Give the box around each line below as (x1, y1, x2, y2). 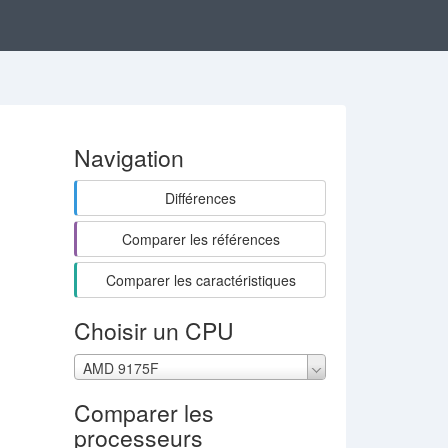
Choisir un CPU (73, 314, 234, 347)
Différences (165, 188, 237, 208)
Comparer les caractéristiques (105, 270, 296, 290)
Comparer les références (121, 229, 280, 249)
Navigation (73, 141, 184, 174)
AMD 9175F (82, 358, 159, 379)
